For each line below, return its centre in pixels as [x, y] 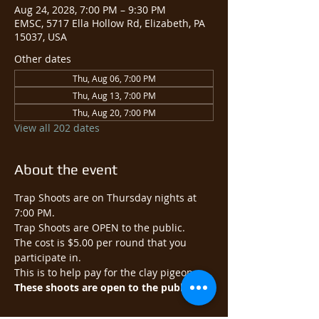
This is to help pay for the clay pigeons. [108, 272]
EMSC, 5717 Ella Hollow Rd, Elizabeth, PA [110, 23]
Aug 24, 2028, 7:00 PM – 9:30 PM [90, 10]
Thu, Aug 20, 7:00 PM [114, 113]
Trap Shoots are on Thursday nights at [107, 198]
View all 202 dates [57, 128]
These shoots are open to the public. [104, 287]
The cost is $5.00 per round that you [102, 242]
